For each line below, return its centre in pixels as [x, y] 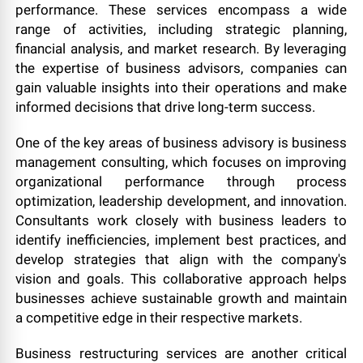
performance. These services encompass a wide [181, 10]
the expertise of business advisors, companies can [181, 68]
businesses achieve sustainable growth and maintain [181, 298]
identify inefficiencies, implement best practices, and [181, 240]
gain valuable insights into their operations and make [181, 88]
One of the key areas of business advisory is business [181, 143]
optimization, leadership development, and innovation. [181, 201]
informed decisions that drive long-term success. [166, 107]
